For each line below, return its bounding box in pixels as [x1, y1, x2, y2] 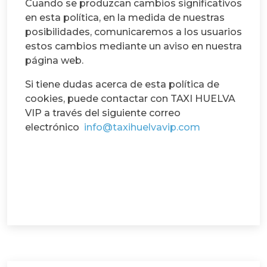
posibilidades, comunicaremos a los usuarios [25, 26, 242, 38]
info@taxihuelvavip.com [84, 121, 200, 133]
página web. [25, 54, 83, 66]
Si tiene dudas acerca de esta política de [25, 78, 219, 90]
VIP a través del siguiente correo [25, 107, 181, 119]
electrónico [25, 121, 82, 133]
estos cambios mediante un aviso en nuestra [25, 40, 242, 52]
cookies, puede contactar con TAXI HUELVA [25, 92, 235, 104]
